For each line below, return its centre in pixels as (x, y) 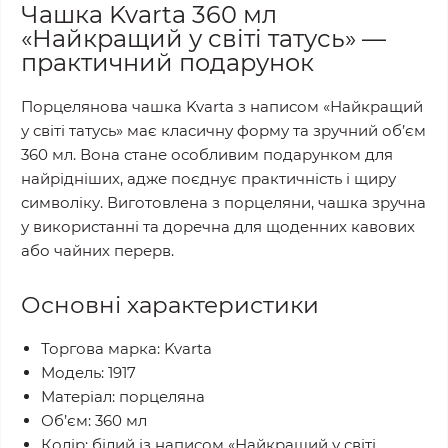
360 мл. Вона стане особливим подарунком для (207, 154)
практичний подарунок (167, 62)
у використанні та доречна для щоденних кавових (218, 226)
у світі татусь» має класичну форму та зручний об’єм (223, 130)
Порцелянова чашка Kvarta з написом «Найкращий (222, 106)
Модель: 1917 (88, 372)
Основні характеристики (170, 305)
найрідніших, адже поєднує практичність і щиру (208, 178)
